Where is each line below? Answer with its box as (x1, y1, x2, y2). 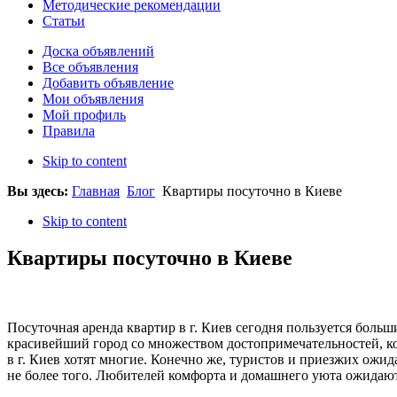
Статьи (43, 12, 85, 28)
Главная (72, 183, 120, 198)
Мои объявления (43, 90, 144, 106)
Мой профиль (43, 106, 126, 122)
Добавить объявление (43, 74, 174, 90)
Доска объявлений (43, 43, 154, 58)
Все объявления (43, 58, 138, 74)
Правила (43, 122, 95, 138)
